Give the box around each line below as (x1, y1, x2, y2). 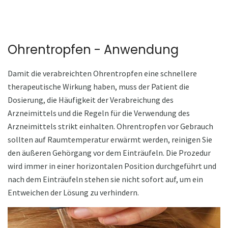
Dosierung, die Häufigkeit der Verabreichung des (8, 94, 174, 105)
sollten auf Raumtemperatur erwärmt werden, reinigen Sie (8, 134, 212, 145)
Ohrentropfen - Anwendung (8, 41, 179, 58)
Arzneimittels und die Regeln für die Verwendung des (8, 107, 190, 118)
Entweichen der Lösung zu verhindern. (8, 187, 139, 197)
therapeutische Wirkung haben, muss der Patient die (8, 81, 189, 92)
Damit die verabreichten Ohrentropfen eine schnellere (8, 68, 197, 78)
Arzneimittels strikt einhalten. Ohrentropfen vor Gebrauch (8, 121, 213, 131)
